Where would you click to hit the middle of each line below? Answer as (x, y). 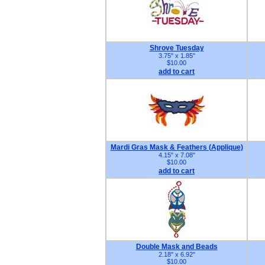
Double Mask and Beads (177, 247)
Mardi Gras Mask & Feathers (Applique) (177, 147)
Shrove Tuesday (177, 48)
